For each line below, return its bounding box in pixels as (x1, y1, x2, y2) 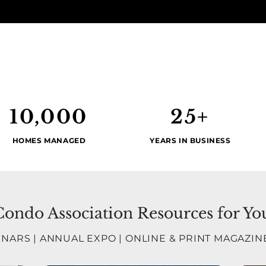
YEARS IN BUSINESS (150, 136, 231, 145)
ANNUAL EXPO (39, 233, 116, 244)
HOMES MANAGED (12, 136, 86, 145)
